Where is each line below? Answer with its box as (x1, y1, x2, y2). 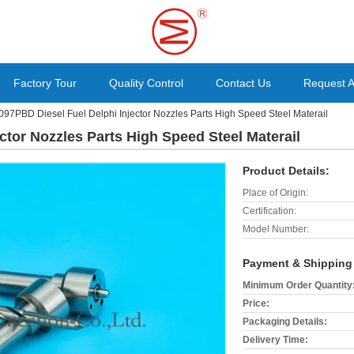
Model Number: (243, 224, 309, 235)
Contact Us (216, 77, 271, 89)
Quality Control (109, 77, 183, 89)
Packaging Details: (243, 316, 327, 327)
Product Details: (243, 164, 330, 177)
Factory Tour (13, 77, 77, 89)
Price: (243, 298, 269, 309)
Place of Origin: (243, 187, 308, 198)
